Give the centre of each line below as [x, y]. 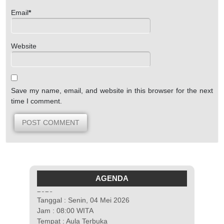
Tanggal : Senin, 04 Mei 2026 [83, 197]
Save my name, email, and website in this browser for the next [112, 90]
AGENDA [112, 178]
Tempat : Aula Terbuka [72, 218]
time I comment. [37, 101]
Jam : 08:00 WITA [65, 208]
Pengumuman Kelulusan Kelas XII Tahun [101, 176]
